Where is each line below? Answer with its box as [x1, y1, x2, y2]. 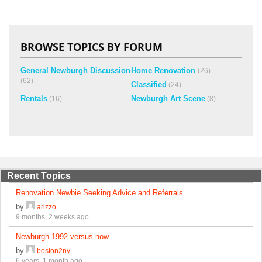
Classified [131, 80, 167, 89]
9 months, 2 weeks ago [16, 212, 89, 220]
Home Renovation [131, 66, 198, 75]
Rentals [20, 94, 47, 104]
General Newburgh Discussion [20, 66, 130, 75]
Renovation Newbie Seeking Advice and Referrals [16, 188, 184, 197]
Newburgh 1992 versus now [16, 232, 109, 241]
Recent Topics [7, 170, 71, 181]
